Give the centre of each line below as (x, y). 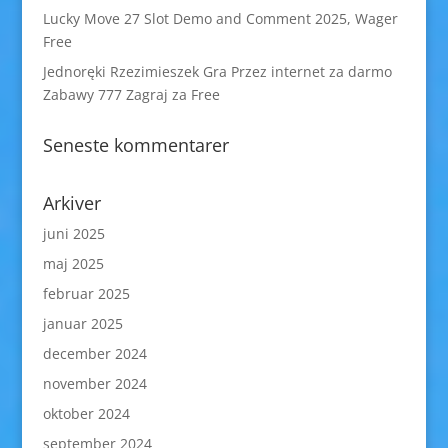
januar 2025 (82, 323)
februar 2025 (86, 293)
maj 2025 (73, 263)
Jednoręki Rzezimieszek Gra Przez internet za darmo (217, 71)
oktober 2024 (86, 413)
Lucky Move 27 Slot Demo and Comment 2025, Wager (220, 18)
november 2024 (94, 383)
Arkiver (71, 203)
